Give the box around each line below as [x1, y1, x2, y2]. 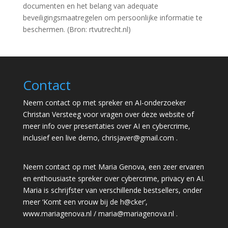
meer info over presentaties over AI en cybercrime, [22, 121, 190, 131]
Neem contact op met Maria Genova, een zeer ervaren [22, 162, 204, 172]
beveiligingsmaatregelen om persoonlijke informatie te [22, 13, 203, 22]
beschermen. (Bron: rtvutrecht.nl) [22, 24, 131, 34]
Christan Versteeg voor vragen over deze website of [22, 109, 194, 119]
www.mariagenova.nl [22, 209, 92, 219]
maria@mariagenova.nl [98, 209, 174, 219]
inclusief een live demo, [22, 133, 102, 142]
